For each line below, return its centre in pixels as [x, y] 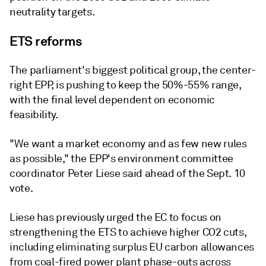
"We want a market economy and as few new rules [128, 144]
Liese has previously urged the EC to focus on [115, 217]
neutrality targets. [52, 12]
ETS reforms [46, 41]
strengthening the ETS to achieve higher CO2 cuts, [128, 232]
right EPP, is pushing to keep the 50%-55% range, [125, 85]
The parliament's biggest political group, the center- [133, 70]
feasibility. [34, 115]
